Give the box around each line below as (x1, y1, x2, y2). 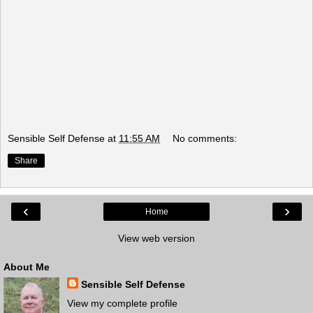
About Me (3, 261, 50, 272)
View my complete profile (66, 297, 177, 309)
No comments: (173, 132, 238, 144)
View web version (118, 232, 195, 244)
